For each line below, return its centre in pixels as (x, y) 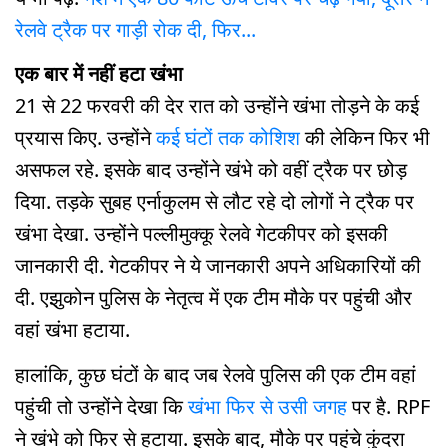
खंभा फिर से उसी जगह (267, 407)
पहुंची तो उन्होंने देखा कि (101, 407)
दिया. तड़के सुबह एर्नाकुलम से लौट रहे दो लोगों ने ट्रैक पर (214, 202)
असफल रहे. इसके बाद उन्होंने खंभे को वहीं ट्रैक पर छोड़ (211, 170)
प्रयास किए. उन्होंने (85, 138)
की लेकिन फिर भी (365, 138)
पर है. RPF (388, 407)
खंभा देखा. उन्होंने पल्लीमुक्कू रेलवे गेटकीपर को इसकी (201, 234)
